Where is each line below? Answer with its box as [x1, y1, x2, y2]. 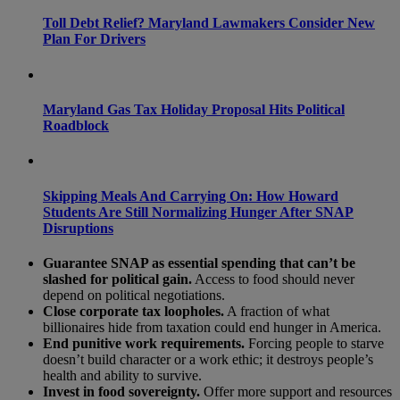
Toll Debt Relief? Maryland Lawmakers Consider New [43, 15, 375, 31]
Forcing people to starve [245, 335, 384, 351]
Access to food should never [192, 271, 354, 287]
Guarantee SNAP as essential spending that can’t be [43, 254, 355, 271]
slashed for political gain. [43, 271, 192, 287]
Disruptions [43, 220, 113, 236]
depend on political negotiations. [43, 287, 225, 303]
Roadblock [43, 117, 109, 133]
